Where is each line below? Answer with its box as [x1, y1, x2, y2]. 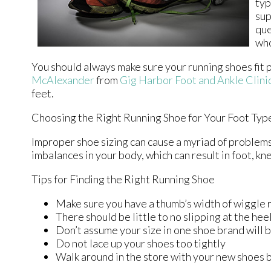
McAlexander [31, 73, 94, 87]
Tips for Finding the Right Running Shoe [31, 172, 215, 186]
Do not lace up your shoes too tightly [56, 237, 226, 250]
